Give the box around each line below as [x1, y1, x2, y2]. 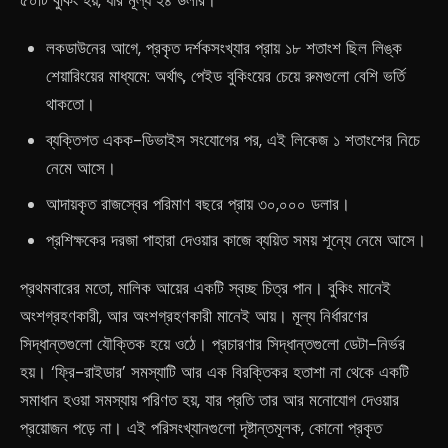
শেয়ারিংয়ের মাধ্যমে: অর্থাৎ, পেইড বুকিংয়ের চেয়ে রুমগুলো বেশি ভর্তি [45, 65, 405, 87]
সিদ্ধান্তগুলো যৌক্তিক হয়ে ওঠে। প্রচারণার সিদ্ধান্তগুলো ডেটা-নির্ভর [20, 333, 405, 355]
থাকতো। [45, 93, 95, 115]
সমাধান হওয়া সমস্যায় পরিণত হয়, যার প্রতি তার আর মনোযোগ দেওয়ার [20, 389, 399, 411]
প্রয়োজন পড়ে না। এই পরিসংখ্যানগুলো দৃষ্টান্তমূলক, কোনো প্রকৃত [20, 417, 382, 439]
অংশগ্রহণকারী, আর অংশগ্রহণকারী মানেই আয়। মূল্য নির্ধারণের [20, 305, 368, 327]
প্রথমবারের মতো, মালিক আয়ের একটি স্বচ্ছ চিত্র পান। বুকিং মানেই [20, 277, 391, 299]
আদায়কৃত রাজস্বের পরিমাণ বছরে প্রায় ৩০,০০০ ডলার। [45, 193, 350, 215]
